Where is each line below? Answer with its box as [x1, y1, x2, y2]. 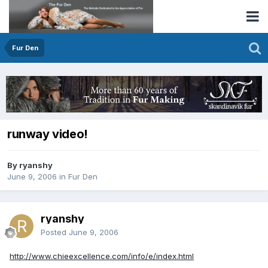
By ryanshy [7, 160, 53, 170]
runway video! [7, 127, 88, 142]
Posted [41, 227, 69, 237]
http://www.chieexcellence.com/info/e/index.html [10, 251, 194, 261]
